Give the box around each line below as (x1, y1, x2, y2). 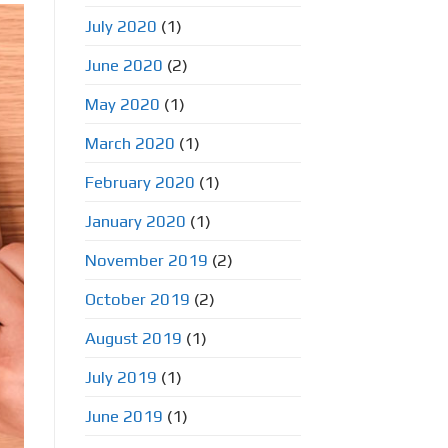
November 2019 (84, 249, 208, 270)
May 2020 (84, 93, 160, 114)
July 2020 (84, 15, 157, 36)
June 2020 (84, 54, 163, 75)
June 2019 (84, 405, 163, 426)
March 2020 (84, 132, 175, 153)
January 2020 (84, 210, 186, 231)
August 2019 (84, 327, 182, 348)
